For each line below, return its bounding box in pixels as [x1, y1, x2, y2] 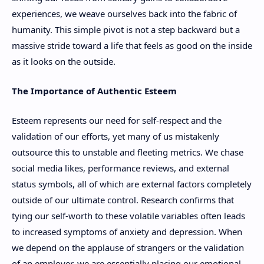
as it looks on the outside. [12, 55, 115, 67]
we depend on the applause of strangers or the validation [12, 241, 244, 253]
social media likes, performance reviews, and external [12, 161, 229, 174]
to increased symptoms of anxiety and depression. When [12, 225, 242, 237]
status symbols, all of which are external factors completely [12, 177, 252, 190]
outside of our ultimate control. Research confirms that [12, 193, 234, 206]
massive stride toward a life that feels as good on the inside [12, 39, 252, 51]
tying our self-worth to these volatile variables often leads [12, 209, 245, 222]
